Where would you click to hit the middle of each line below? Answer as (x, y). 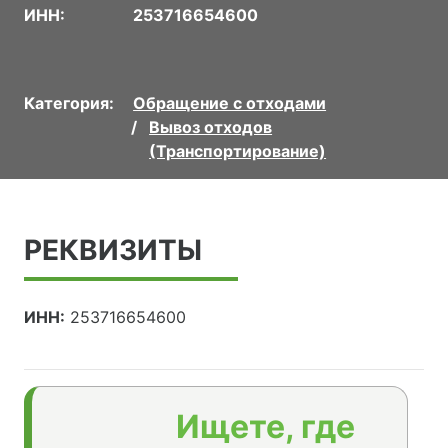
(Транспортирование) (238, 151)
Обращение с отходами (230, 103)
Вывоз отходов (211, 127)
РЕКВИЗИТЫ (113, 250)
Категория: (69, 103)
